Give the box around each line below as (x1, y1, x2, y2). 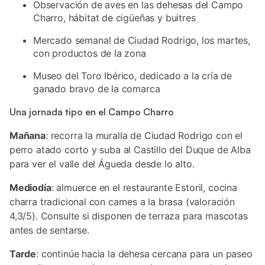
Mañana (9, 130, 46, 141)
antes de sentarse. (9, 224, 89, 236)
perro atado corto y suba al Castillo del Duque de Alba (9, 144, 251, 156)
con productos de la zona (33, 47, 146, 59)
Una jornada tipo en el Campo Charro (9, 106, 174, 118)
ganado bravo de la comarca (33, 83, 160, 95)
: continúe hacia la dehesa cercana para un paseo (36, 248, 253, 260)
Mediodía (9, 182, 51, 193)
